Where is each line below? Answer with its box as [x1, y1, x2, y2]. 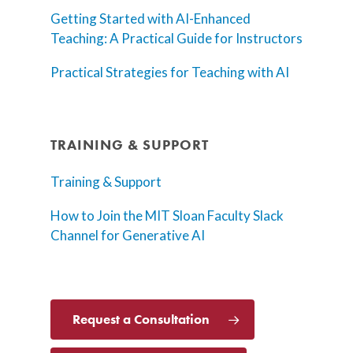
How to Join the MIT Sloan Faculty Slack [50, 207, 284, 225]
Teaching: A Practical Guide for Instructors [50, 30, 303, 47]
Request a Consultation [72, 310, 210, 329]
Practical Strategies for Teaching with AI [50, 64, 289, 81]
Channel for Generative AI [50, 227, 205, 244]
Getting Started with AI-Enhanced [50, 10, 251, 28]
